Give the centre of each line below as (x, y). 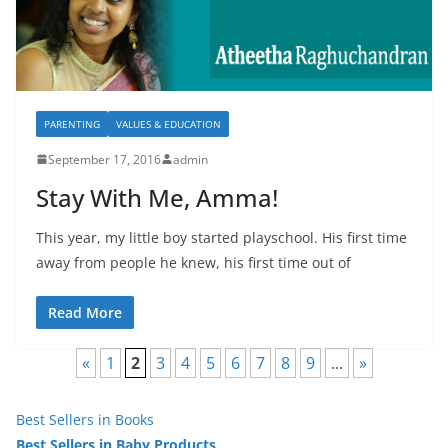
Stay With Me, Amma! (157, 197)
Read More (85, 312)
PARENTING (72, 123)
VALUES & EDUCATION (168, 123)
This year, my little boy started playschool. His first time (221, 237)
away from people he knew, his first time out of (193, 262)
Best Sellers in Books (85, 419)
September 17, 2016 (104, 159)
